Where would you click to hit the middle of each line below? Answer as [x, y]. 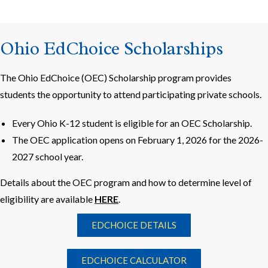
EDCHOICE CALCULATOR [134, 260]
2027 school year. [48, 156]
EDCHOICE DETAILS [134, 225]
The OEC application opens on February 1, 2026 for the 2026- [138, 139]
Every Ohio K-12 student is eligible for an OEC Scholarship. [132, 123]
